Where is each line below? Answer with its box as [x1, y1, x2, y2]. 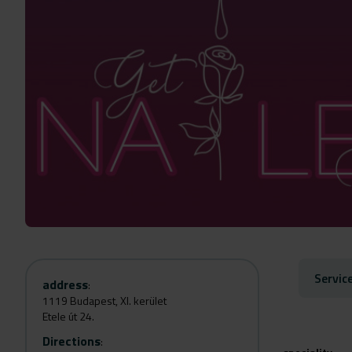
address [42, 275, 88, 294]
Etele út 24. [42, 308, 94, 324]
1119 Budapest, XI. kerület [42, 292, 167, 309]
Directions [42, 332, 101, 350]
